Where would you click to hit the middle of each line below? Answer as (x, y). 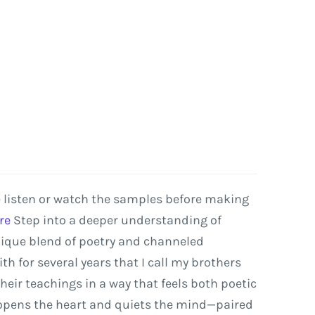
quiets (133, 304)
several (57, 262)
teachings (53, 283)
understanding (164, 220)
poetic (238, 283)
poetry (97, 241)
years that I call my (134, 262)
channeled (173, 241)
